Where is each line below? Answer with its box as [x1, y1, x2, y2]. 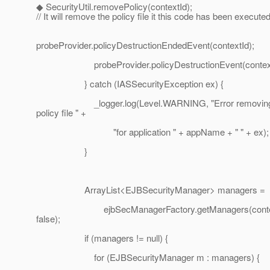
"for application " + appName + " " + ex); [36, 125, 269, 139]
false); [36, 212, 60, 225]
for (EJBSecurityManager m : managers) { [36, 251, 260, 264]
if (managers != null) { [36, 231, 168, 245]
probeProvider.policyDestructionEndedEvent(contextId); [36, 39, 254, 52]
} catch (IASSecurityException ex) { [36, 77, 224, 90]
